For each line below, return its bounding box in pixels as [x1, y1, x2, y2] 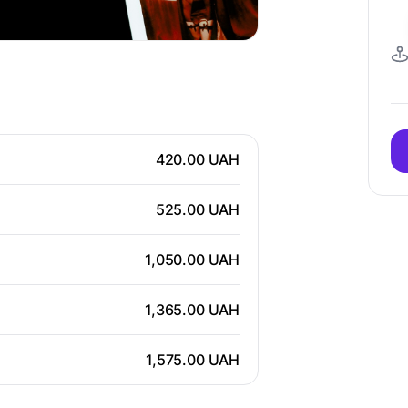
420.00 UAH [155, 150, 240, 169]
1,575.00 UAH [146, 351, 240, 370]
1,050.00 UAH [145, 250, 240, 270]
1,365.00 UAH [145, 301, 240, 320]
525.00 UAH [155, 200, 240, 219]
